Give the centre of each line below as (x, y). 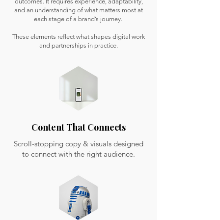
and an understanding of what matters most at (79, 10)
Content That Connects (79, 127)
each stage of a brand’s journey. (79, 19)
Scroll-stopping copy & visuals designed (79, 144)
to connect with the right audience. (79, 154)
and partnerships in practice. (79, 45)
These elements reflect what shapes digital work (79, 37)
